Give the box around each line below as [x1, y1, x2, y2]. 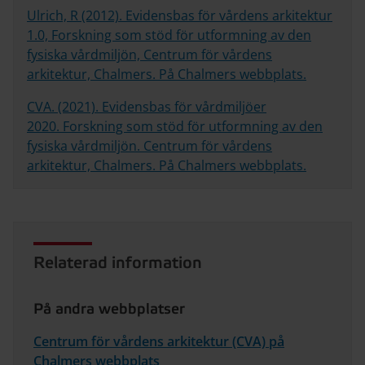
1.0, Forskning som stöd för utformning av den [27, 25, 311, 44]
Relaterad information [33, 253, 202, 274]
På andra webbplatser [33, 299, 185, 319]
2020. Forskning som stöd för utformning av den [27, 117, 323, 135]
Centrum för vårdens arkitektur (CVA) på [33, 332, 284, 350]
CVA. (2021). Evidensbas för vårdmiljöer [27, 97, 266, 116]
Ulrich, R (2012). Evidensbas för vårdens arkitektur [27, 6, 332, 24]
